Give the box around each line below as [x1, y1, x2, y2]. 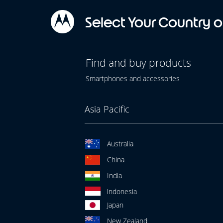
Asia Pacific [84, 103, 129, 115]
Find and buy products [86, 56, 191, 70]
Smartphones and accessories [86, 74, 180, 83]
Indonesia [106, 187, 137, 196]
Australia [107, 139, 133, 148]
